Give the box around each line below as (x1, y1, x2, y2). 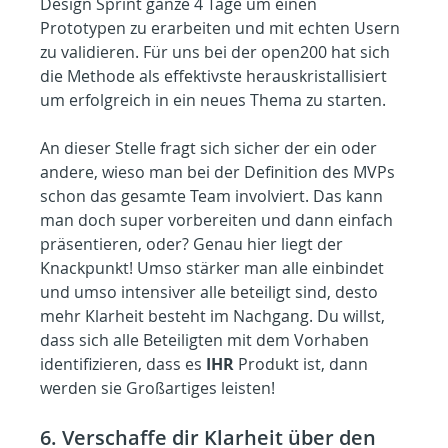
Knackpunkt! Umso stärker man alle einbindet (40, 257, 389, 280)
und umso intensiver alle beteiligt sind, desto (40, 281, 383, 304)
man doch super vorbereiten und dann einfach (40, 209, 398, 232)
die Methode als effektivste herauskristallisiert (40, 65, 392, 88)
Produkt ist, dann (234, 353, 373, 376)
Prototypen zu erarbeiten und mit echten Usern (40, 17, 405, 40)
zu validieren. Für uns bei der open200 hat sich (40, 41, 395, 64)
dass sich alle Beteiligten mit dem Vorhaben (40, 329, 374, 352)
